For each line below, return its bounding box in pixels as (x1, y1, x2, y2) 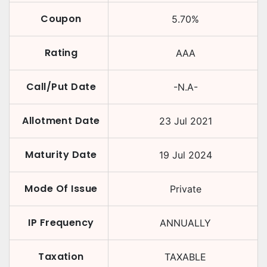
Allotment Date (22, 114, 100, 128)
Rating (44, 46, 78, 60)
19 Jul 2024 (159, 149, 212, 161)
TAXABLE (164, 251, 206, 263)
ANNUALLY (160, 217, 211, 229)
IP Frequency (28, 216, 94, 229)
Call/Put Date (26, 80, 97, 94)
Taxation (38, 250, 84, 263)
